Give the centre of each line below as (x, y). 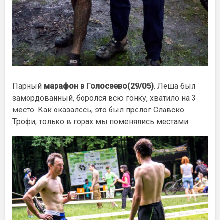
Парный (28, 86)
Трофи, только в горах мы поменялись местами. (101, 121)
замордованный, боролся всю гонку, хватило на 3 (104, 98)
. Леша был (175, 86)
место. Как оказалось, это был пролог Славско (98, 110)
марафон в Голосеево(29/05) (99, 86)
